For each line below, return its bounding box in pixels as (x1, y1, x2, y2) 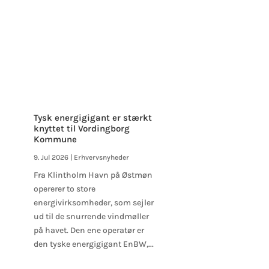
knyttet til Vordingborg (33, 122, 130, 134)
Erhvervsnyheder (73, 153, 129, 162)
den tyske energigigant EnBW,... (33, 238, 154, 249)
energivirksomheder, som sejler (33, 197, 154, 208)
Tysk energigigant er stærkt (33, 112, 152, 123)
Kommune (33, 133, 77, 145)
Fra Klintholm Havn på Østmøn (33, 169, 153, 180)
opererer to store (33, 183, 95, 194)
